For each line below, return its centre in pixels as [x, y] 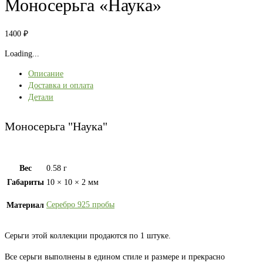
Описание [46, 74]
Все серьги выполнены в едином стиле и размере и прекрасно [115, 257]
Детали [41, 97]
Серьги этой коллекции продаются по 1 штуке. [88, 236]
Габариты [25, 183]
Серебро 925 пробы [80, 205]
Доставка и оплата [61, 86]
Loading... [22, 54]
